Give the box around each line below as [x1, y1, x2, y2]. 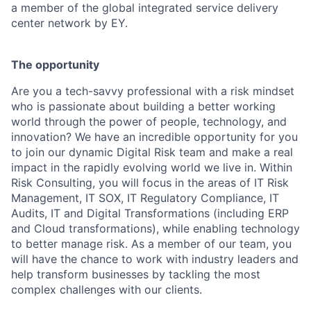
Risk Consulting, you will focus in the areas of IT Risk [11, 176, 289, 190]
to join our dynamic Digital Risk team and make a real [11, 145, 293, 159]
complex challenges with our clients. [11, 283, 202, 296]
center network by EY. [11, 16, 128, 30]
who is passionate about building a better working [11, 99, 276, 113]
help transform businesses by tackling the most [11, 267, 260, 281]
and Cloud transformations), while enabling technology [11, 221, 300, 235]
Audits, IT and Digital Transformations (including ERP [11, 206, 289, 220]
